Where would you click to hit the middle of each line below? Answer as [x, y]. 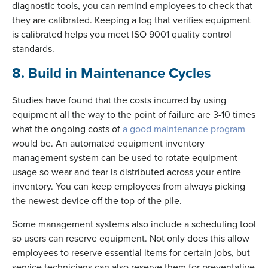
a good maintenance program [184, 128]
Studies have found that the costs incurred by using [119, 100]
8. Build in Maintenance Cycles [111, 72]
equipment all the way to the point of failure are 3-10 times [134, 114]
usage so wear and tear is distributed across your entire [127, 171]
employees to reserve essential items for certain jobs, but [131, 252]
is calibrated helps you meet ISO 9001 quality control [122, 34]
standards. [33, 48]
